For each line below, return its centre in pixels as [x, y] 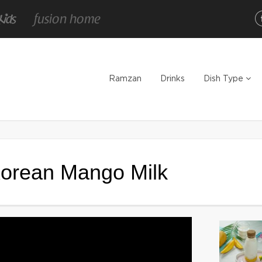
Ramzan [125, 79]
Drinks [173, 79]
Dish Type [225, 79]
